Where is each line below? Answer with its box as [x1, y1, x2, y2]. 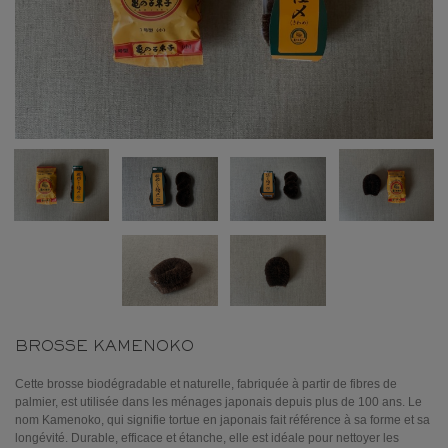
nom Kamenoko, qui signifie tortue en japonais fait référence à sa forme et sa [15, 413, 430, 428]
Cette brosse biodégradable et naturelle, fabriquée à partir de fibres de [15, 377, 397, 392]
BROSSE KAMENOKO [15, 340, 194, 355]
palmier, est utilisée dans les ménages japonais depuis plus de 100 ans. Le [15, 395, 422, 410]
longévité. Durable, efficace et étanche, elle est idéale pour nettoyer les [15, 431, 399, 446]
